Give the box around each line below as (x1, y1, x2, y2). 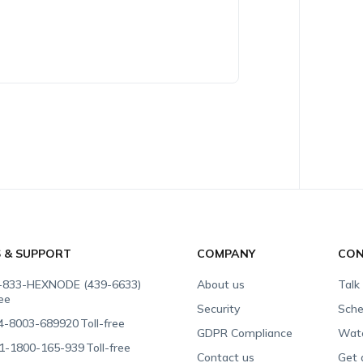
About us (197, 277, 246, 292)
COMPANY (197, 246, 256, 261)
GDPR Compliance (197, 326, 293, 340)
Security (197, 301, 241, 316)
